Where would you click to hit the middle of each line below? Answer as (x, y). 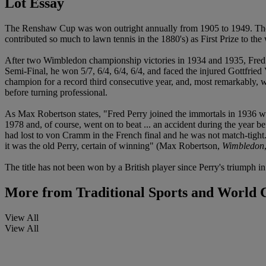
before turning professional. (56, 93)
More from (39, 193)
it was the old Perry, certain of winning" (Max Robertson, (113, 146)
